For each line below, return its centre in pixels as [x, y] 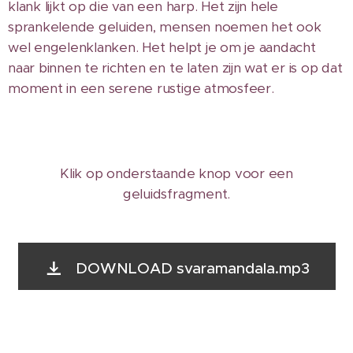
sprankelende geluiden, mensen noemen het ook [165, 26]
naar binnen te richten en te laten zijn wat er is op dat [175, 67]
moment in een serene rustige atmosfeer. [141, 88]
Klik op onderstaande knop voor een [176, 173]
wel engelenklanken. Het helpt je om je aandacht [162, 47]
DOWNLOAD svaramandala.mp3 [192, 268]
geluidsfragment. [176, 193]
